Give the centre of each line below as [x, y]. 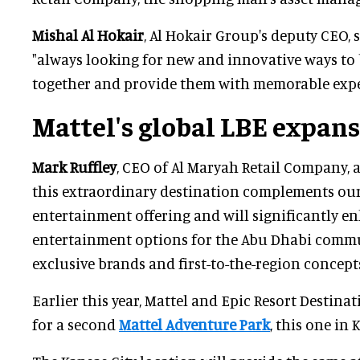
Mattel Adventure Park [194, 325]
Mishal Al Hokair [88, 35]
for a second [76, 325]
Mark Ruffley [74, 167]
